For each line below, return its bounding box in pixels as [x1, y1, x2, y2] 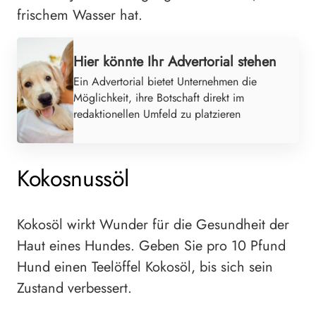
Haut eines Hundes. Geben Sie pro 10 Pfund [17, 235, 286, 256]
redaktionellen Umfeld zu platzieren [73, 105, 241, 122]
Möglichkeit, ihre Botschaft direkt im [73, 89, 244, 106]
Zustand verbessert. [17, 277, 132, 298]
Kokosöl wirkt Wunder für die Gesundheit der [17, 214, 289, 235]
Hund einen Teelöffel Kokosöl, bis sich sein [17, 256, 273, 277]
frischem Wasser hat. [17, 4, 142, 25]
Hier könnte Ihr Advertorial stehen [73, 51, 276, 72]
